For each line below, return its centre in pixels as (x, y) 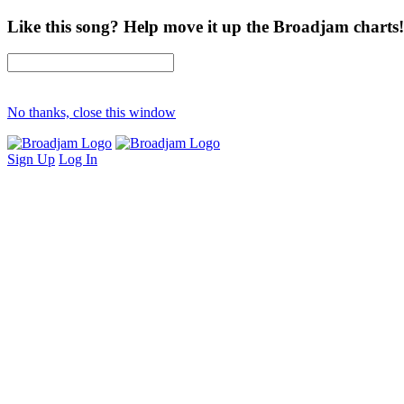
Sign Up (31, 160)
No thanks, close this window (92, 113)
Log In (78, 160)
